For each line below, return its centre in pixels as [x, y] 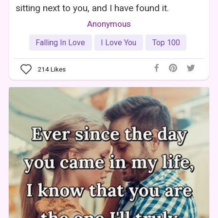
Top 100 [166, 42]
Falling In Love [61, 42]
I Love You [119, 42]
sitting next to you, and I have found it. [92, 8]
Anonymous [109, 24]
